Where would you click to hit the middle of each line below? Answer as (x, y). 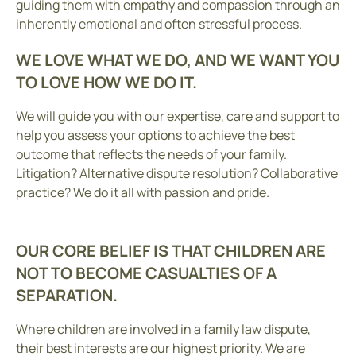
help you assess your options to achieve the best (155, 135)
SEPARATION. (67, 295)
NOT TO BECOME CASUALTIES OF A (146, 273)
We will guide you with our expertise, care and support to (178, 116)
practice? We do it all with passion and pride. (143, 192)
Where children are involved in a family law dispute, (163, 329)
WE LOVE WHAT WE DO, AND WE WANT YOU (178, 60)
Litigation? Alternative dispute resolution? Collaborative (177, 173)
